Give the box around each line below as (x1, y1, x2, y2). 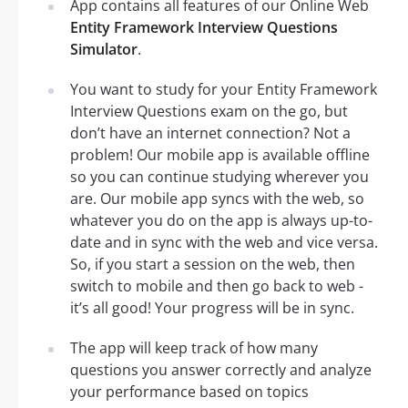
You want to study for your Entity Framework (70, 78, 377, 99)
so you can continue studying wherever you (70, 166, 369, 187)
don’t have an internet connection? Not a (70, 122, 351, 143)
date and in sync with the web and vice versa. (70, 231, 378, 252)
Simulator (70, 38, 138, 59)
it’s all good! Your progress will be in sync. (70, 297, 354, 318)
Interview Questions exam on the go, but (70, 100, 348, 121)
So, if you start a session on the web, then (70, 253, 355, 274)
